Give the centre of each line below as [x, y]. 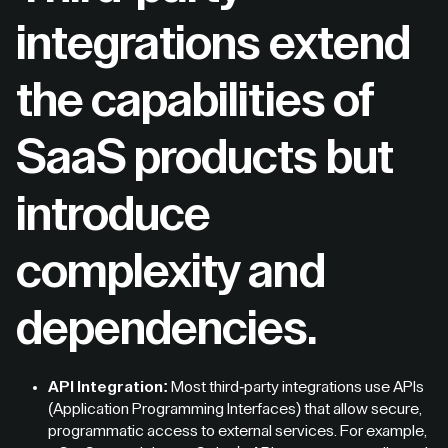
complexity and [170, 272]
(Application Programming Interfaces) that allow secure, [235, 409]
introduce [113, 215]
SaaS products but [204, 158]
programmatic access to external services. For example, [237, 431]
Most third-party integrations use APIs [296, 387]
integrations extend [213, 44]
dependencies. [167, 329]
